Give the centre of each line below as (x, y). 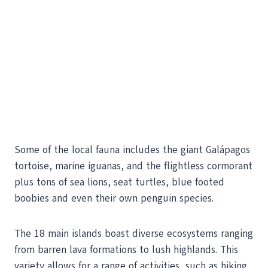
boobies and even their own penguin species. (114, 198)
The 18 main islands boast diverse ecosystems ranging (134, 233)
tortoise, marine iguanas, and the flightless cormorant (133, 166)
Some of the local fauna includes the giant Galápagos (132, 150)
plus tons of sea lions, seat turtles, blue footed (119, 182)
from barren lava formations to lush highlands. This (126, 249)
